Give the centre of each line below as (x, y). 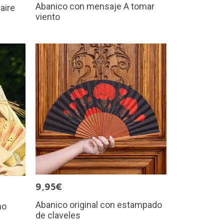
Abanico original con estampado (99, 204)
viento (48, 16)
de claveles (58, 215)
